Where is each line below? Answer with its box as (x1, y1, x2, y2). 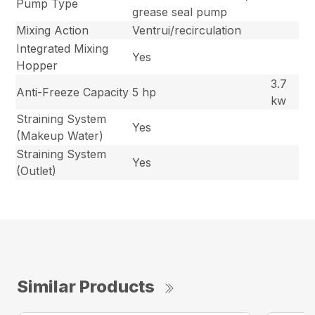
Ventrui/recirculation (132, 23, 242, 38)
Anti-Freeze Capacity (16, 85, 129, 100)
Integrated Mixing (16, 41, 109, 56)
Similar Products (17, 276, 155, 297)
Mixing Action (16, 23, 89, 38)
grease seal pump (132, 5, 228, 20)
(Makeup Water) (16, 129, 104, 143)
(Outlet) (16, 164, 57, 179)
